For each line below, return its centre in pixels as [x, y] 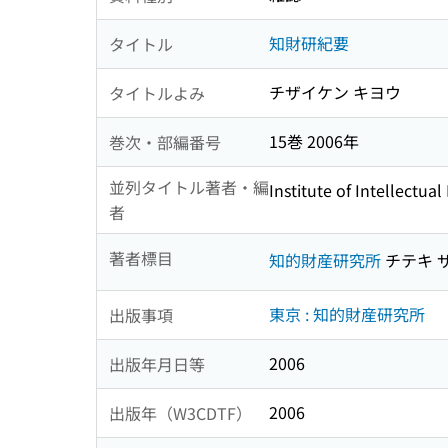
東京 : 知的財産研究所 [347, 314]
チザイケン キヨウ [335, 92]
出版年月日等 [157, 363]
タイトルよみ [157, 92]
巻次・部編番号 [165, 141]
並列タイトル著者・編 [189, 187]
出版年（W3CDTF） [180, 412]
